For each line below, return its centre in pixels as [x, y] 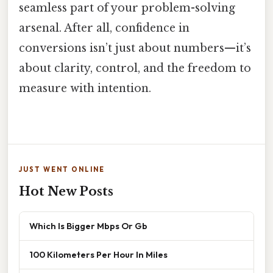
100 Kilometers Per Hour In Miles [98, 255]
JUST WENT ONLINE [62, 170]
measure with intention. [85, 88]
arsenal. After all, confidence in [104, 28]
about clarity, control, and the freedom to [135, 68]
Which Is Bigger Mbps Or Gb [88, 226]
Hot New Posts [66, 192]
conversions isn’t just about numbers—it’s [135, 48]
